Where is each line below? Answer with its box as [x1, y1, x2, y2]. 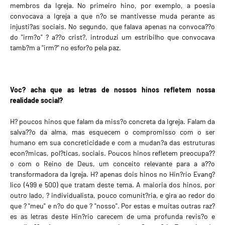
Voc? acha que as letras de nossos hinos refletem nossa [10, 85, 215, 94]
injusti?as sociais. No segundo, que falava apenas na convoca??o [10, 22, 215, 31]
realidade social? [10, 96, 63, 105]
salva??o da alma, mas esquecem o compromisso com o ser [10, 128, 215, 137]
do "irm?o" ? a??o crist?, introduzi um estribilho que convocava [10, 33, 215, 42]
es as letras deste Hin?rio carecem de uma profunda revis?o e [10, 212, 215, 221]
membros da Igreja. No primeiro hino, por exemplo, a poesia [10, 1, 215, 10]
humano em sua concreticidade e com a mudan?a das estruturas [10, 138, 215, 147]
